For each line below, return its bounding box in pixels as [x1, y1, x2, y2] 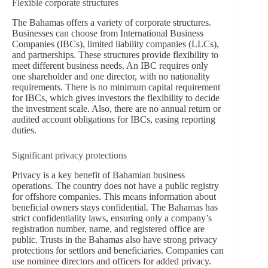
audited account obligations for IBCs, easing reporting [12, 114, 215, 125]
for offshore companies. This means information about [12, 191, 216, 202]
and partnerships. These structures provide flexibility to [12, 50, 218, 60]
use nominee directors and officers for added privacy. [12, 255, 211, 266]
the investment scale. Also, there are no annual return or [12, 103, 221, 114]
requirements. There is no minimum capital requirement [12, 82, 220, 93]
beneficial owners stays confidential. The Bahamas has [12, 202, 218, 212]
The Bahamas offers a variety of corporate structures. [12, 17, 211, 28]
